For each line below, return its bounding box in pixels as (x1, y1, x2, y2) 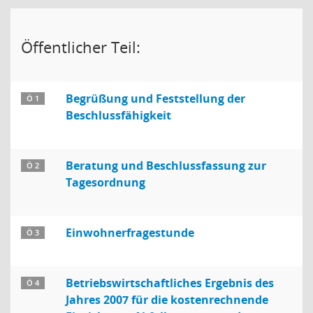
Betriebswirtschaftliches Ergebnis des (66, 275, 274, 291)
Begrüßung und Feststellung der (66, 91, 245, 106)
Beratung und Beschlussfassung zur (66, 158, 266, 173)
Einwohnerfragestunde (66, 225, 194, 240)
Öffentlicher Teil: (21, 36, 140, 57)
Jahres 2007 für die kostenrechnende (66, 292, 268, 307)
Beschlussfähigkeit (66, 108, 171, 123)
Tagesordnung (66, 175, 145, 190)
